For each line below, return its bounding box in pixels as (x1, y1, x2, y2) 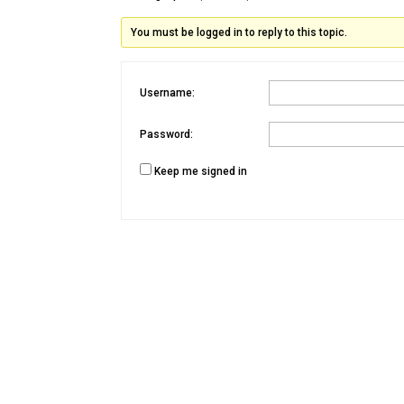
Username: (140, 87, 196, 100)
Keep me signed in (154, 164, 248, 178)
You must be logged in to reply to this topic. (130, 25, 347, 39)
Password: (140, 128, 194, 142)
